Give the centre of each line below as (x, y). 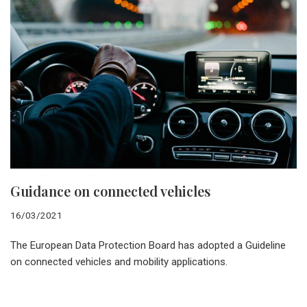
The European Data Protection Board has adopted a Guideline (148, 245)
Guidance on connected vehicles (110, 191)
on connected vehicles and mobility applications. (119, 261)
